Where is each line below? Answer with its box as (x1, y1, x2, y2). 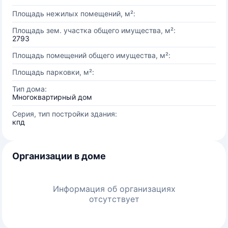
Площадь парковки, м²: (12, 68, 94, 76)
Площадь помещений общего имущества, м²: (12, 51, 170, 60)
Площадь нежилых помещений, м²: (12, 9, 135, 18)
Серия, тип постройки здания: (12, 109, 117, 118)
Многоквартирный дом (12, 93, 92, 101)
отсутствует (89, 194, 139, 204)
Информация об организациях (52, 184, 176, 194)
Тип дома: (12, 84, 47, 93)
